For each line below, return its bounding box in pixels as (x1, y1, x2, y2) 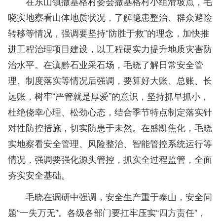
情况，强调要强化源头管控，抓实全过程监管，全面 (8, 152, 212, 166)
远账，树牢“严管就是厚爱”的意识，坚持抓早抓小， (8, 89, 209, 103)
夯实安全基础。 (8, 168, 70, 182)
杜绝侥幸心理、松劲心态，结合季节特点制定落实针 (8, 105, 212, 118)
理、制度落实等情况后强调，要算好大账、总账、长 (8, 74, 212, 87)
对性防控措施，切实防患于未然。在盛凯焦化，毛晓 (8, 121, 212, 134)
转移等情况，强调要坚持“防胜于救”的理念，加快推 (8, 26, 209, 39)
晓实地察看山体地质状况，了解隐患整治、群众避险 (8, 10, 212, 24)
